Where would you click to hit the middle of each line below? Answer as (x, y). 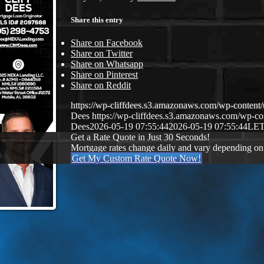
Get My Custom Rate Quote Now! (136, 159)
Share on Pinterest (104, 75)
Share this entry (97, 19)
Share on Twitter (102, 54)
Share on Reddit (101, 85)
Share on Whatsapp (107, 64)
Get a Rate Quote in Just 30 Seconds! (140, 137)
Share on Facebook (107, 43)
